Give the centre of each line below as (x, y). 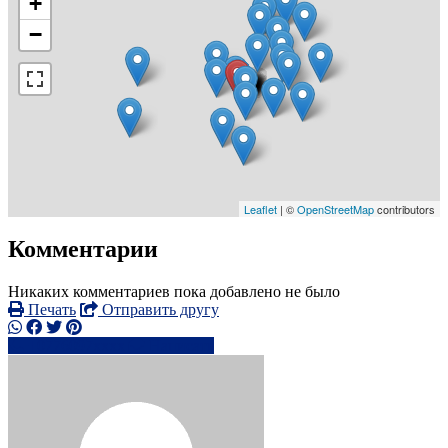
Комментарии (83, 249)
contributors (404, 208)
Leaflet (260, 208)
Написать (181, 346)
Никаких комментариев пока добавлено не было (174, 292)
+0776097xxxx (76, 346)
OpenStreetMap (335, 208)
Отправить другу (158, 310)
